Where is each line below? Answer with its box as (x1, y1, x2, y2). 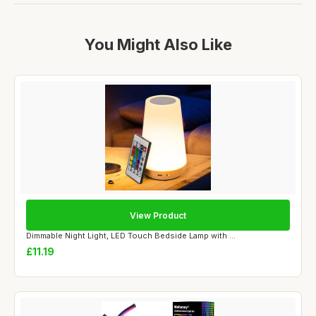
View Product (130, 209, 186, 221)
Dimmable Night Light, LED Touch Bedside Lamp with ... (26, 231, 236, 241)
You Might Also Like (84, 35, 232, 54)
